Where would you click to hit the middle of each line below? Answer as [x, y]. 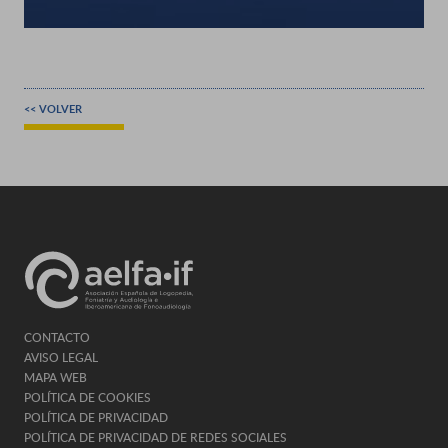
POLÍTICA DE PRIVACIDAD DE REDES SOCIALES [155, 437]
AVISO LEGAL [61, 357]
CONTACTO [57, 337]
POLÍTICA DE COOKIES [87, 397]
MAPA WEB [55, 377]
